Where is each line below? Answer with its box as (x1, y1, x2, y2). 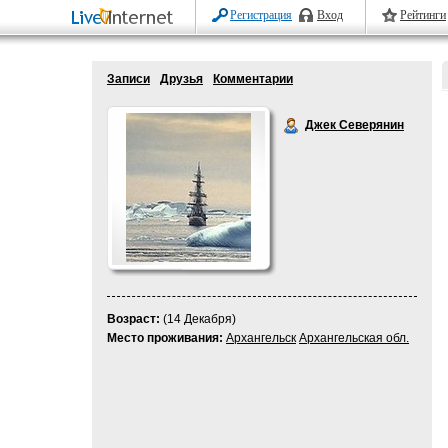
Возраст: (107, 312, 160, 326)
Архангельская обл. (299, 331, 409, 345)
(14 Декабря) (160, 312, 236, 326)
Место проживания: (107, 331, 223, 345)
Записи (107, 72, 150, 86)
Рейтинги (400, 8, 446, 22)
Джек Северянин (305, 118, 404, 132)
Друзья (160, 72, 203, 86)
